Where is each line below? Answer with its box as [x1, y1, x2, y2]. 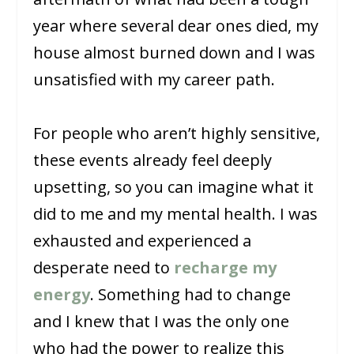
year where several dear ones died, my [33, 15, 319, 37]
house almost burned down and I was [33, 42, 316, 64]
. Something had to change [90, 284, 292, 306]
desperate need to [33, 257, 175, 279]
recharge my [174, 257, 277, 279]
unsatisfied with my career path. [33, 69, 276, 91]
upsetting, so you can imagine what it [33, 176, 314, 198]
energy [33, 284, 91, 306]
